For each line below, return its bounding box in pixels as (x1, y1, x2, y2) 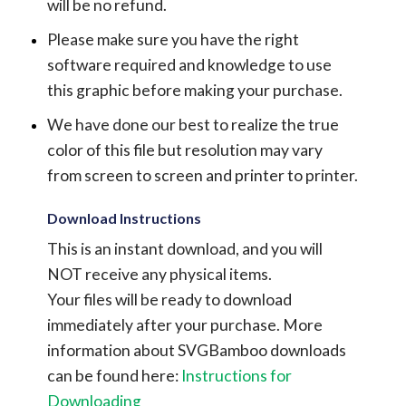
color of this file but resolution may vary (46, 140, 323, 159)
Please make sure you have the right (46, 29, 299, 49)
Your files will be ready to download (46, 290, 292, 310)
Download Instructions (46, 209, 201, 227)
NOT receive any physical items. (46, 265, 272, 285)
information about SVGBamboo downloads (46, 341, 346, 361)
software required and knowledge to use (46, 54, 332, 74)
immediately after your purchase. (46, 315, 283, 335)
